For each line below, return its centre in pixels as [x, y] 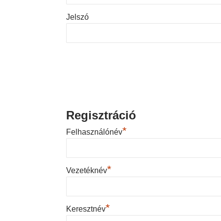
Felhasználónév [94, 132]
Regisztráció [101, 115]
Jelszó [78, 17]
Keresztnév [86, 209]
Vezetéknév [87, 171]
